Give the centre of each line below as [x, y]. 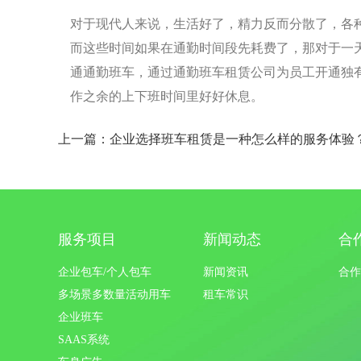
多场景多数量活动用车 [114, 295]
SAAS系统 [84, 340]
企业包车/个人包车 [105, 272]
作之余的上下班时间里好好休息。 [167, 96]
